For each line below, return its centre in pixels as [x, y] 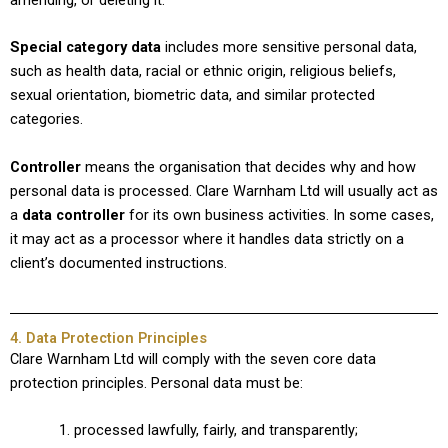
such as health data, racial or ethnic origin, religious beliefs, [203, 71]
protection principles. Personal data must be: [156, 382]
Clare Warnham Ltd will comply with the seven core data [193, 358]
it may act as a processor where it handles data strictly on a [207, 238]
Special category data [85, 47]
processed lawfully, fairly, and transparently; [215, 430]
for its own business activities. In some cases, [279, 214]
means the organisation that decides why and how [248, 166]
